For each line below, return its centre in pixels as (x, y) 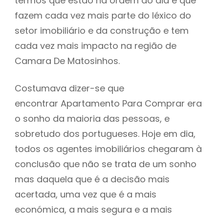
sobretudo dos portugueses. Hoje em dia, (105, 133)
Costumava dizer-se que (69, 88)
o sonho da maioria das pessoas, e (92, 118)
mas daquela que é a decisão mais (92, 179)
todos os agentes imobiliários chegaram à (108, 149)
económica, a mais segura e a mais (93, 209)
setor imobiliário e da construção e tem (102, 30)
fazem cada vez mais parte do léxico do (103, 15)
